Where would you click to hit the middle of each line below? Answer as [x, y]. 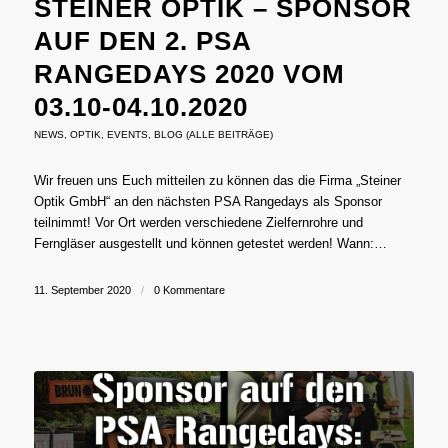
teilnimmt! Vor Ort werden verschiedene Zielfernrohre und [198, 223]
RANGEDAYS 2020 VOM [189, 74]
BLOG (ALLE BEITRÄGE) [213, 135]
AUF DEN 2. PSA [142, 41]
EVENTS [127, 135]
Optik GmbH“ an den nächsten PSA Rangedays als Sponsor [207, 202]
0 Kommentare [189, 290]
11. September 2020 [82, 290]
